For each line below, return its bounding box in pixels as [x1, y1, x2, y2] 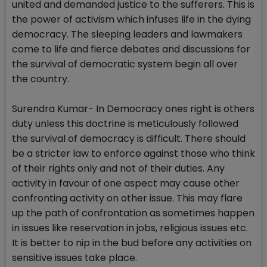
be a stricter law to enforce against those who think [12, 147, 255, 161]
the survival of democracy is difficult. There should [12, 132, 246, 146]
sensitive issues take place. [12, 251, 137, 265]
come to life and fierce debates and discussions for [12, 42, 250, 57]
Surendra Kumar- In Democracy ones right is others [12, 102, 254, 116]
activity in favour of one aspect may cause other [12, 176, 240, 191]
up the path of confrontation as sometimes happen [12, 206, 254, 221]
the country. [12, 72, 69, 86]
